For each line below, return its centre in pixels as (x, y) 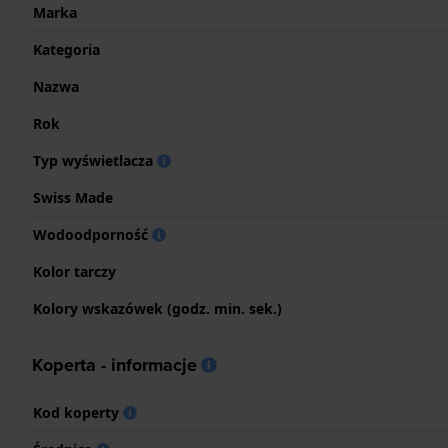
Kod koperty (78, 413)
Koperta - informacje (114, 365)
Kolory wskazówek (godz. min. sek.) (157, 309)
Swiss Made (73, 198)
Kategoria (66, 50)
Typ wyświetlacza (95, 161)
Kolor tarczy (74, 272)
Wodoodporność (92, 235)
